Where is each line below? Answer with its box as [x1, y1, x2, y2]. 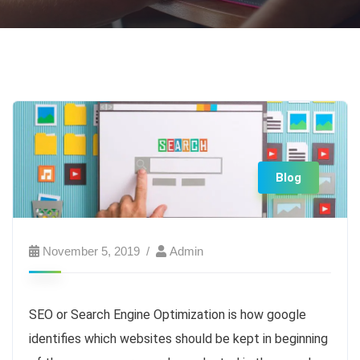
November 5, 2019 [43, 243, 140, 258]
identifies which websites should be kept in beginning [29, 330, 328, 346]
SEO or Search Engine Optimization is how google [29, 306, 306, 322]
